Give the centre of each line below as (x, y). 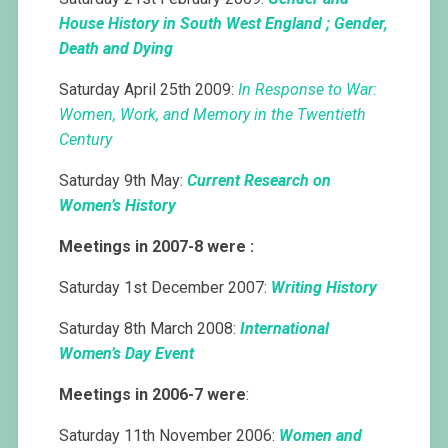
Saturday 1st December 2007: (165, 288)
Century (86, 140)
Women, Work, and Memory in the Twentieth (213, 115)
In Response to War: (308, 90)
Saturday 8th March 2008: (150, 329)
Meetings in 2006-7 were (153, 395)
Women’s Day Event (127, 354)
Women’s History (118, 206)
